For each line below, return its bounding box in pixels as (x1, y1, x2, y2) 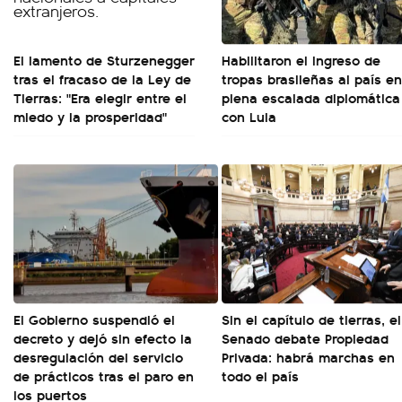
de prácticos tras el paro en (13, 365, 194, 386)
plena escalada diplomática (222, 87, 400, 108)
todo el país (222, 365, 299, 386)
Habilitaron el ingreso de (222, 49, 380, 70)
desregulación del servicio (13, 346, 183, 367)
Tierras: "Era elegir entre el (13, 87, 187, 108)
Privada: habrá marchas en (222, 346, 395, 367)
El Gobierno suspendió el (13, 309, 175, 329)
